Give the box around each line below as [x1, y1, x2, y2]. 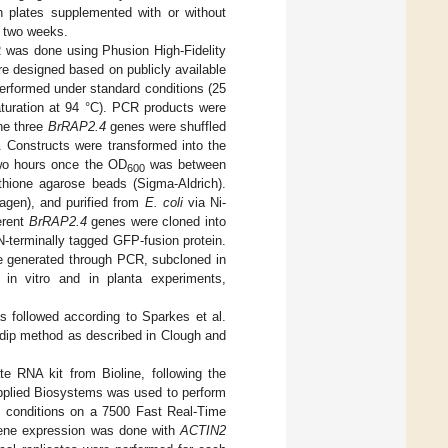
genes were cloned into [86, 213, 227, 229]
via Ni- [182, 194, 227, 210]
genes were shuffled [105, 118, 227, 134]
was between [144, 156, 227, 172]
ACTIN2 [180, 422, 227, 438]
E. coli [144, 194, 183, 210]
